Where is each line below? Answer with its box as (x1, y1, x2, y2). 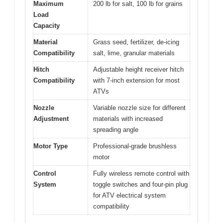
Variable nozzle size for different (93, 104, 186, 111)
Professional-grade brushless (93, 142, 177, 150)
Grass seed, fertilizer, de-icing (93, 38, 179, 46)
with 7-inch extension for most (93, 76, 180, 84)
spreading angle (93, 125, 138, 133)
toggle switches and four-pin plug (93, 180, 188, 188)
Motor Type (33, 142, 68, 150)
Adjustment (33, 114, 69, 122)
